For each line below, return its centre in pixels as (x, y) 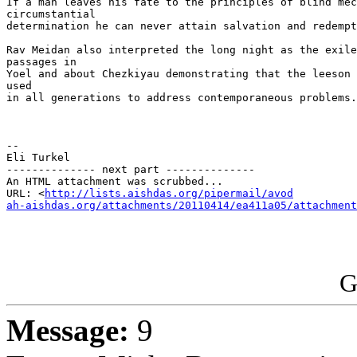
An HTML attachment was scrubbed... (115, 182)
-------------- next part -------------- (131, 170)
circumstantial (51, 14)
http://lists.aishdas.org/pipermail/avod (169, 194)
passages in (41, 62)
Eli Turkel (38, 158)
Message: (68, 331)
